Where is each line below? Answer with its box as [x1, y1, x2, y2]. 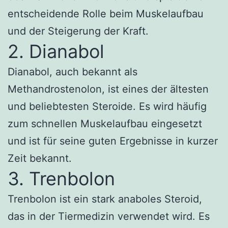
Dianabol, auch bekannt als [8, 65, 137, 78]
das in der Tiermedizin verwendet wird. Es [8, 210, 210, 222]
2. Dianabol [8, 40, 104, 63]
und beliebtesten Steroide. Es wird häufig [8, 100, 207, 112]
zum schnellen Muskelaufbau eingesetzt [8, 117, 202, 130]
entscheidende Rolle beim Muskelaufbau [8, 7, 204, 20]
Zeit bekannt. [8, 152, 72, 164]
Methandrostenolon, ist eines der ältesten [8, 82, 209, 95]
